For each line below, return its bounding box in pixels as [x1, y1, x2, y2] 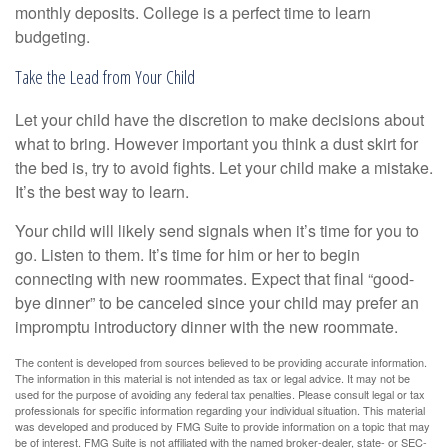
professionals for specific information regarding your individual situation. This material [15, 401, 425, 418]
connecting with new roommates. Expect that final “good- [15, 266, 414, 290]
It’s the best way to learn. [15, 179, 189, 203]
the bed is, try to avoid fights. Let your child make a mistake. [15, 155, 433, 179]
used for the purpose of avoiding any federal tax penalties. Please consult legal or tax [15, 385, 425, 402]
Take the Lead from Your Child [15, 63, 195, 89]
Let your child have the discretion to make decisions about [15, 107, 424, 131]
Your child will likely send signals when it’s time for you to [15, 218, 419, 242]
